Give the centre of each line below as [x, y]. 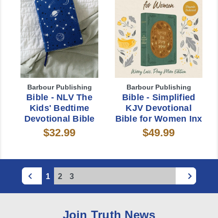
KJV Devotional [159, 108]
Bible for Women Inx [159, 118]
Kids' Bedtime [59, 108]
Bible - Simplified [159, 97]
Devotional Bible [59, 118]
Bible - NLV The [59, 97]
